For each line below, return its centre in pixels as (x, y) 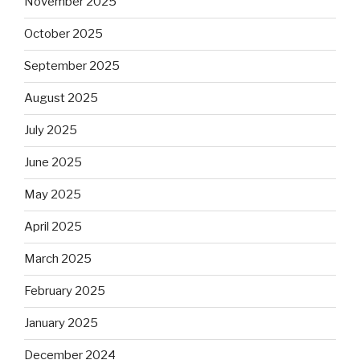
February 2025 (65, 291)
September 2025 (72, 66)
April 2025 (53, 227)
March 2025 (58, 259)
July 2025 (51, 131)
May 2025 (53, 195)
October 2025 (63, 34)
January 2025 (61, 323)
